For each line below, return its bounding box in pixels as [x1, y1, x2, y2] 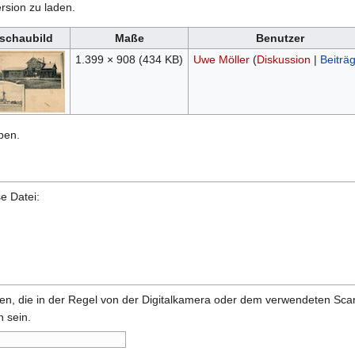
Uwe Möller [193, 53, 250, 67]
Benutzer [255, 32, 304, 45]
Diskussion [256, 53, 311, 67]
